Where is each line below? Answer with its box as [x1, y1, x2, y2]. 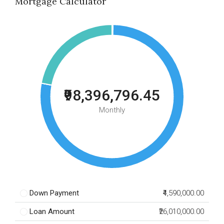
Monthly [99, 105, 125, 114]
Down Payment [29, 188, 79, 197]
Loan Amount [29, 207, 74, 216]
